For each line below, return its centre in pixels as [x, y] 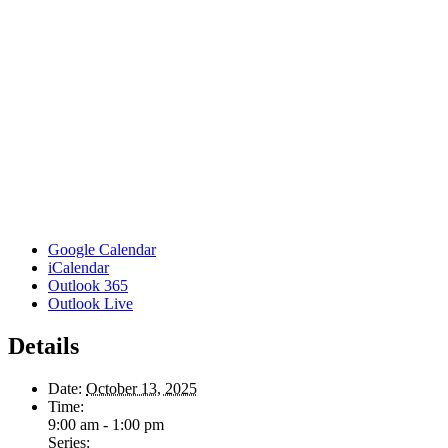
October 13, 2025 [141, 388]
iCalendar [78, 267]
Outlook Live [90, 303]
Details [43, 345]
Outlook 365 [88, 285]
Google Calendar [102, 249]
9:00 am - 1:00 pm [106, 424]
